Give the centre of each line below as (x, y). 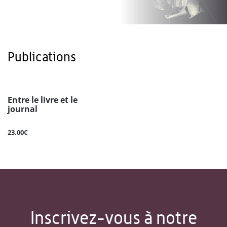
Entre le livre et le (43, 100)
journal (23, 109)
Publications (42, 57)
